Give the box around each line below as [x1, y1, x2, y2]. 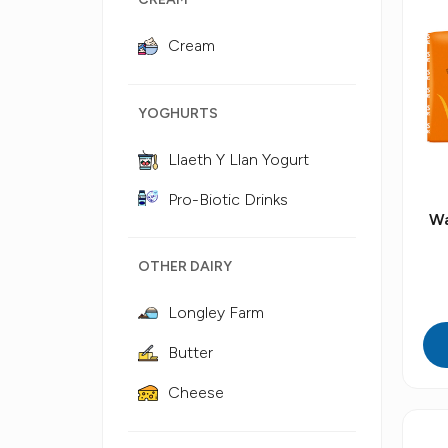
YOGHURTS [138, 105, 218, 122]
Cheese [168, 383, 224, 402]
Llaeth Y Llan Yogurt [168, 150, 309, 169]
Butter [168, 343, 213, 362]
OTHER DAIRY [138, 258, 232, 275]
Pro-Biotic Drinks [168, 190, 288, 209]
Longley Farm [168, 303, 264, 322]
